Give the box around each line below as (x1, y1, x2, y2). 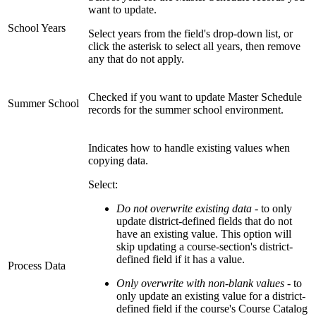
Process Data (8, 260, 66, 272)
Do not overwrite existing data (116, 202, 252, 215)
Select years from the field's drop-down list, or (88, 28, 293, 40)
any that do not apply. (88, 53, 184, 66)
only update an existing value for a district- (116, 290, 305, 303)
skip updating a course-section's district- (116, 241, 293, 253)
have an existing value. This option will (116, 228, 291, 241)
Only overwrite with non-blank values (116, 277, 284, 290)
